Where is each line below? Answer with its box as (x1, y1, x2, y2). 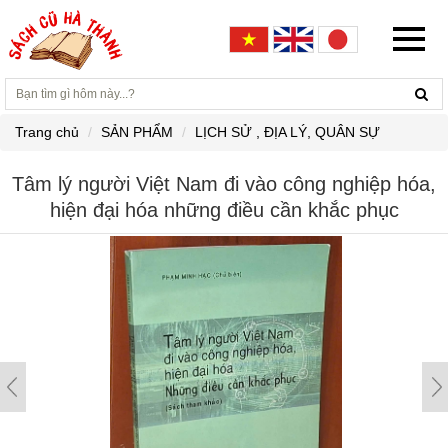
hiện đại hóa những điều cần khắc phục (49, 199, 399, 221)
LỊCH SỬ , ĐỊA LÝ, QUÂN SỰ (195, 124, 380, 140)
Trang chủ (15, 124, 79, 140)
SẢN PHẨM (101, 124, 173, 140)
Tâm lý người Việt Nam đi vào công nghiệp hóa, (12, 173, 436, 195)
